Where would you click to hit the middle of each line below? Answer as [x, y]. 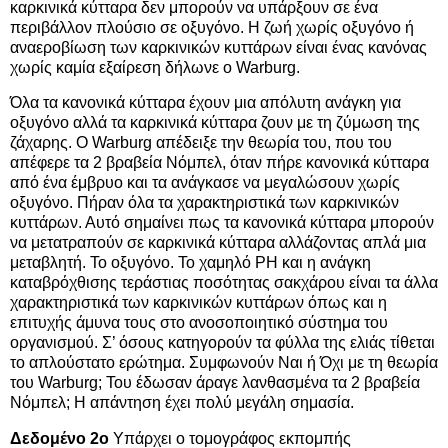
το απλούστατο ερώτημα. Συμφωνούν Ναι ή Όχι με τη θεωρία [224, 363]
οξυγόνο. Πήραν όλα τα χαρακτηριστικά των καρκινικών [204, 203]
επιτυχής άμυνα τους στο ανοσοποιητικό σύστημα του [199, 323]
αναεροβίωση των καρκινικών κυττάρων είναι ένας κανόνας [218, 47]
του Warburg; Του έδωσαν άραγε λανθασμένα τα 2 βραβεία [215, 383]
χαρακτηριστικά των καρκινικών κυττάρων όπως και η [198, 303]
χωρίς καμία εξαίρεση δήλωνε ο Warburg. [155, 67]
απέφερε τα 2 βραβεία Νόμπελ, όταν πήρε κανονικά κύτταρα [219, 163]
